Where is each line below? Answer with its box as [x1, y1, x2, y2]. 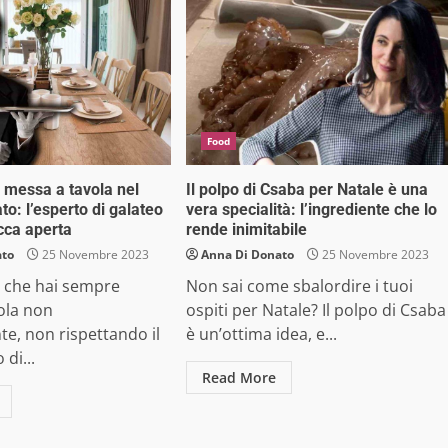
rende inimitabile [185, 220, 307, 240]
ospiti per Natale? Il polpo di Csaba [185, 299, 446, 322]
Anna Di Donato [200, 246, 294, 264]
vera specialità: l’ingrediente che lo [185, 200, 437, 220]
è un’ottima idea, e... [185, 323, 337, 346]
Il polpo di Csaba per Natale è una [185, 180, 428, 200]
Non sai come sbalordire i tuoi [185, 275, 413, 298]
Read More [201, 368, 276, 388]
